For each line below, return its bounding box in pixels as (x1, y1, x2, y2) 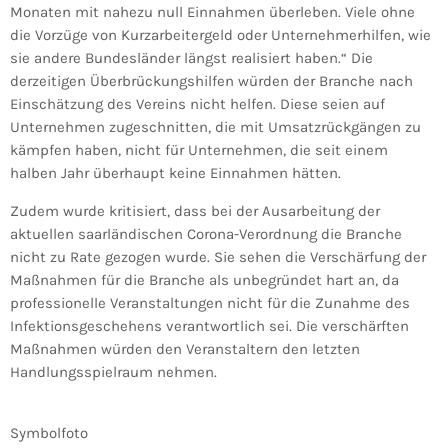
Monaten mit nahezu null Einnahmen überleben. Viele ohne (10, 3, 415, 22)
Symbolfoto (10, 424, 88, 443)
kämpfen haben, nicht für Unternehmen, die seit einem (10, 141, 388, 160)
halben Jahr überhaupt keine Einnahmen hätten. (10, 164, 341, 183)
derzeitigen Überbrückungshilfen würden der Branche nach (10, 72, 413, 91)
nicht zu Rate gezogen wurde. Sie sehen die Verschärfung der (10, 248, 426, 267)
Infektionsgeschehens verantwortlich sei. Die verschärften (10, 317, 409, 336)
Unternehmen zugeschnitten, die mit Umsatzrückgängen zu (10, 118, 421, 137)
